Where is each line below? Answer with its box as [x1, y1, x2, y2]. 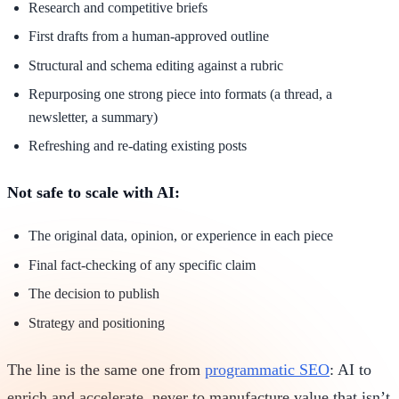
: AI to [330, 360, 371, 379]
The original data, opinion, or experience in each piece [28, 228, 333, 244]
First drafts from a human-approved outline [28, 28, 269, 45]
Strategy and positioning [28, 314, 165, 330]
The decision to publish [28, 286, 159, 302]
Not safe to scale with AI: [7, 183, 180, 202]
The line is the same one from [7, 360, 205, 379]
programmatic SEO [205, 360, 330, 379]
